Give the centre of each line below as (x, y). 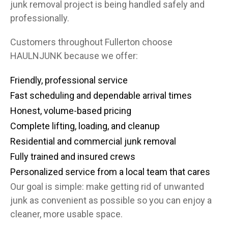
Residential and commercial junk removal (93, 141)
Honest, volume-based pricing (71, 111)
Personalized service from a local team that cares (110, 172)
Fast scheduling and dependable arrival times (101, 95)
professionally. (40, 18)
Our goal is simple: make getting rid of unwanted (107, 187)
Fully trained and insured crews (73, 156)
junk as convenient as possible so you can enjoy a (111, 200)
